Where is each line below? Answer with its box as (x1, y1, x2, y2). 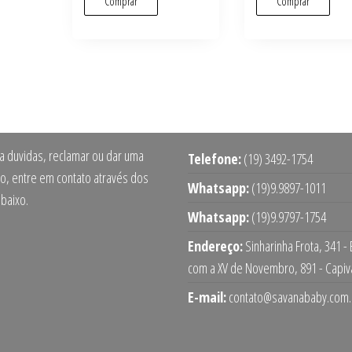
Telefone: (188, 149, 241, 169)
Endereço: (188, 236, 243, 256)
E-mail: (188, 288, 226, 307)
